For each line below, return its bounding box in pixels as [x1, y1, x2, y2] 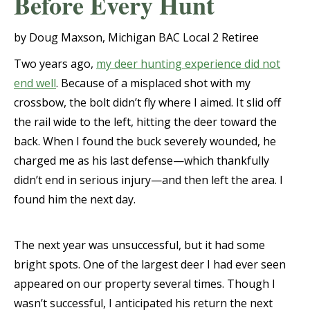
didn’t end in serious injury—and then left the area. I [14, 172, 283, 188]
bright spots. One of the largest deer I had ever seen [14, 257, 286, 272]
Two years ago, [14, 56, 96, 71]
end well [14, 75, 56, 91]
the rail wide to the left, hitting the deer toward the [14, 114, 277, 129]
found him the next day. [14, 192, 136, 207]
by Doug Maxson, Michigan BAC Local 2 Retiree [14, 30, 259, 45]
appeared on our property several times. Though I [14, 276, 275, 291]
